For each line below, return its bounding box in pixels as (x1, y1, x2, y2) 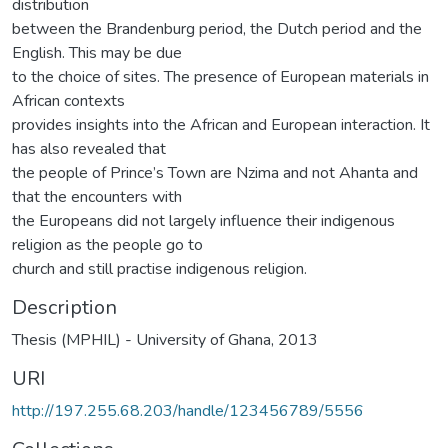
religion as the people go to (12, 233, 203, 256)
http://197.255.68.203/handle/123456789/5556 (12, 399, 364, 422)
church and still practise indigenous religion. (12, 257, 307, 280)
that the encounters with (12, 185, 182, 208)
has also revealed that (12, 137, 166, 160)
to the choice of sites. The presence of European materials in (12, 65, 429, 88)
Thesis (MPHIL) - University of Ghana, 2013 (12, 328, 318, 351)
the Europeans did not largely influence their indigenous (12, 209, 395, 232)
